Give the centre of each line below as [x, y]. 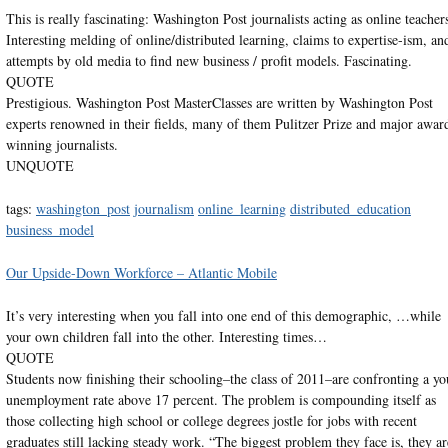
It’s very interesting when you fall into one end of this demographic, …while [223, 315]
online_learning [241, 208]
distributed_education [350, 208]
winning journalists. [61, 144]
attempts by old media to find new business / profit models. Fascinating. [208, 60]
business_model [49, 229]
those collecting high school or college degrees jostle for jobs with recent [211, 420]
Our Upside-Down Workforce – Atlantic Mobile [141, 272]
